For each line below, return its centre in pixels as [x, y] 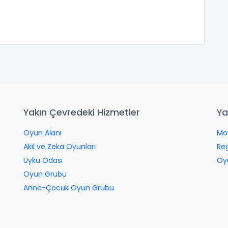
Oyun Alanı [42, 133]
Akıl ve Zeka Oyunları [60, 147]
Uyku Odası [43, 160]
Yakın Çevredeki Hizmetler [82, 112]
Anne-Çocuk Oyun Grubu [69, 188]
